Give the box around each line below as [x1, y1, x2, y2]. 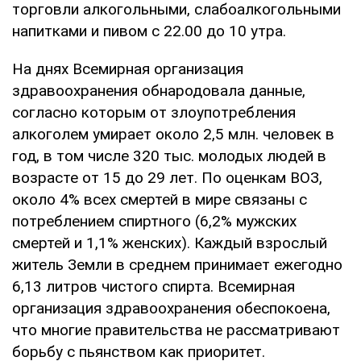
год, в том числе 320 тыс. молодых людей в [12, 146, 326, 165]
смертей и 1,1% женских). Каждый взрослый [12, 233, 327, 252]
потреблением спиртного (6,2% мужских [12, 211, 297, 230]
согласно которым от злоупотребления [12, 102, 296, 122]
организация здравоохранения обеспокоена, [12, 298, 330, 317]
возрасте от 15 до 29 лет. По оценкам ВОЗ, [12, 168, 322, 187]
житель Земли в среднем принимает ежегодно [12, 255, 342, 274]
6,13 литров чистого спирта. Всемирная [12, 276, 295, 296]
